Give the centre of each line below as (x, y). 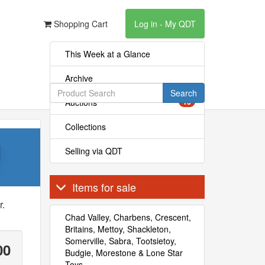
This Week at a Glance (107, 54)
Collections (85, 127)
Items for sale (104, 187)
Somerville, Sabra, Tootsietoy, (120, 241)
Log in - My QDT (165, 24)
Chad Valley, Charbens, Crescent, (128, 217)
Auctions (81, 102)
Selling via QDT (93, 151)
